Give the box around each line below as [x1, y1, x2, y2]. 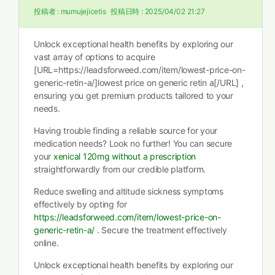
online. [34, 238, 59, 248]
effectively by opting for [34, 199, 127, 209]
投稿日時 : [109, 7, 145, 16]
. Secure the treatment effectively [95, 225, 227, 235]
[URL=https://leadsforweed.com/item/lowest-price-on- [34, 64, 246, 75]
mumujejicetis [60, 7, 106, 16]
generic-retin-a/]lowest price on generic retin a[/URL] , [34, 77, 244, 88]
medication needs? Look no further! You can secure [34, 138, 233, 149]
